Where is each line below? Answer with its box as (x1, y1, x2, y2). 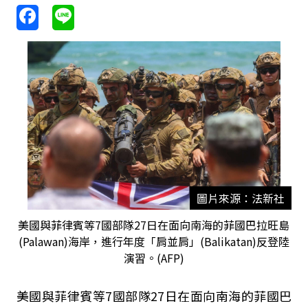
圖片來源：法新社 (196, 190, 285, 206)
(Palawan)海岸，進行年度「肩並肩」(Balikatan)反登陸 (18, 233, 289, 250)
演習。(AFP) (123, 250, 184, 266)
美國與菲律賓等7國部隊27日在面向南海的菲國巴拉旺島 (18, 217, 290, 233)
